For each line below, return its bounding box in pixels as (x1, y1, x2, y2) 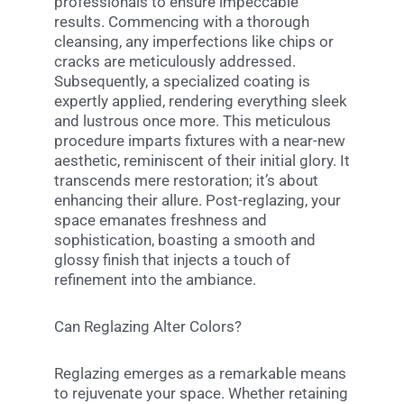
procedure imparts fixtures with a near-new (54, 132, 345, 151)
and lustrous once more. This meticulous (54, 112, 331, 131)
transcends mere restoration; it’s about (54, 171, 318, 190)
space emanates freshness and (54, 211, 267, 230)
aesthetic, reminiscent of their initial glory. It (54, 151, 350, 170)
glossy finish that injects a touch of (54, 251, 290, 270)
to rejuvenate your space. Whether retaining (54, 383, 348, 402)
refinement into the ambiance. (54, 271, 256, 289)
